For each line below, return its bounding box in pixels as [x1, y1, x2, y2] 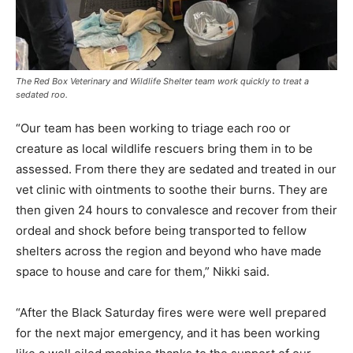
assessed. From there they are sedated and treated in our [16, 161, 336, 176]
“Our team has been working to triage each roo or [16, 120, 291, 136]
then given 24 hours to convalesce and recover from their [16, 202, 337, 217]
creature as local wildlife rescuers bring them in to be [16, 140, 313, 156]
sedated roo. [16, 88, 68, 100]
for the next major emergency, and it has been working [16, 325, 320, 340]
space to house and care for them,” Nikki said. [16, 263, 269, 279]
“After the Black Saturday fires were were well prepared [16, 304, 326, 320]
